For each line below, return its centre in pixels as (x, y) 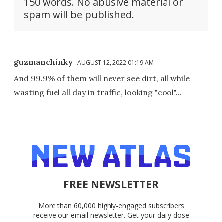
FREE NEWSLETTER (111, 185)
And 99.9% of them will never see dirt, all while (102, 79)
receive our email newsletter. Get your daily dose (111, 215)
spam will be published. (79, 15)
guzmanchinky (43, 62)
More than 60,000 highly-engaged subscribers (111, 206)
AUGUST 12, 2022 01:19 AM (115, 63)
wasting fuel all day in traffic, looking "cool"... (98, 92)
